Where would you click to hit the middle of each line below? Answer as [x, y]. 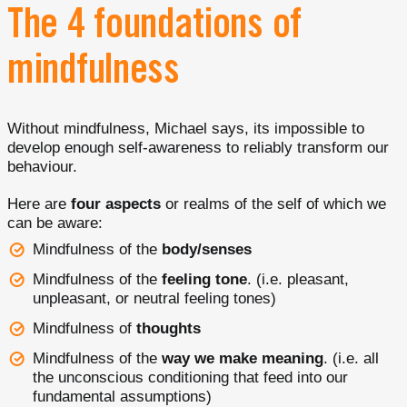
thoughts [169, 328]
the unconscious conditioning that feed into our [190, 377]
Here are [39, 204]
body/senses [207, 249]
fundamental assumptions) [122, 397]
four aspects [116, 204]
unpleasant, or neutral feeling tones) [154, 298]
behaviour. [42, 167]
